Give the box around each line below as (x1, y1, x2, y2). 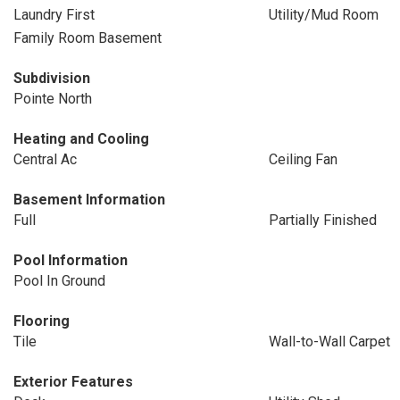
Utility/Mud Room (268, 6, 379, 23)
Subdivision (13, 70, 90, 87)
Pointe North (13, 90, 92, 107)
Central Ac (13, 151, 77, 168)
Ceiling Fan (268, 151, 337, 168)
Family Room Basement (13, 29, 162, 46)
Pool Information (13, 252, 128, 269)
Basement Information (13, 191, 165, 208)
